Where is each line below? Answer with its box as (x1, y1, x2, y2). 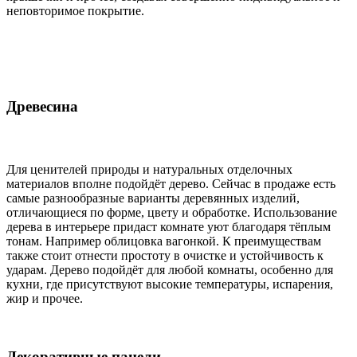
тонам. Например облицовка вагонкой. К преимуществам (6, 234, 321, 249)
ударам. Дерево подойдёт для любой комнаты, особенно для (6, 263, 333, 277)
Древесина (6, 97, 82, 115)
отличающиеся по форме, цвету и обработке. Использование (6, 206, 337, 220)
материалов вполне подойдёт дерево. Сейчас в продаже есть (6, 177, 335, 191)
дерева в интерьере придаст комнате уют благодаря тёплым (6, 220, 331, 234)
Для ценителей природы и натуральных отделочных (6, 163, 292, 177)
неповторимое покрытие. (6, 3, 144, 18)
